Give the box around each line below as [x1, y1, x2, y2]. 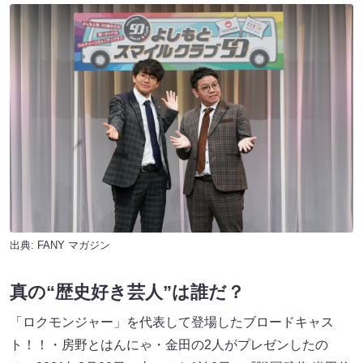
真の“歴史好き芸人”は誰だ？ [10, 282, 245, 303]
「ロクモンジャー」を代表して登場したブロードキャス [10, 315, 334, 330]
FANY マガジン [37, 239, 110, 252]
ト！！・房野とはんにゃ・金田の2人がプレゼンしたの [10, 338, 328, 352]
